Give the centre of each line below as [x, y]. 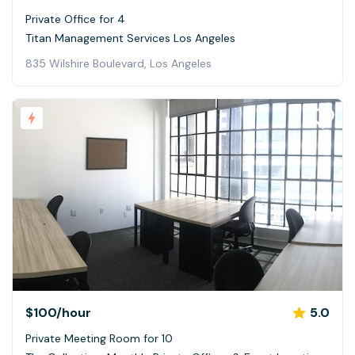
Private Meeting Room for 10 [99, 338]
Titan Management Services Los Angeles [130, 38]
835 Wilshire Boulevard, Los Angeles [118, 64]
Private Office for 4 [75, 19]
